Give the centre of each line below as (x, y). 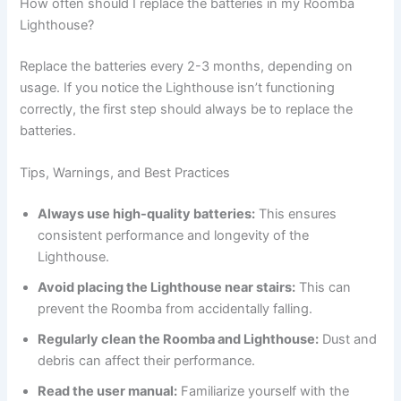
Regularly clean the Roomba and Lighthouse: (179, 340)
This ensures (296, 214)
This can (324, 288)
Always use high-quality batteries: (147, 214)
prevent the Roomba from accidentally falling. (175, 309)
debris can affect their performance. (147, 361)
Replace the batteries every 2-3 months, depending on (187, 67)
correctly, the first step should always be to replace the (187, 110)
